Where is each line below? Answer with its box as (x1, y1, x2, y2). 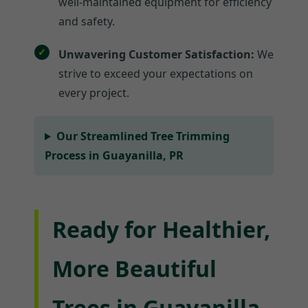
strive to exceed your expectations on (58, 66, 253, 82)
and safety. (58, 14, 115, 30)
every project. (58, 85, 129, 101)
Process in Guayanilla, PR (45, 148, 184, 164)
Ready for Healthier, (52, 214, 270, 245)
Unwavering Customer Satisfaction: (58, 47, 254, 63)
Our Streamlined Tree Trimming (56, 129, 230, 144)
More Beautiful (52, 254, 217, 284)
